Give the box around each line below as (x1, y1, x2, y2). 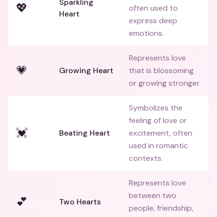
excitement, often (129, 128, 192, 138)
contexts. (129, 153, 163, 163)
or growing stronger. (129, 78, 201, 88)
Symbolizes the (129, 103, 183, 113)
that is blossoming (129, 65, 194, 76)
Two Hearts (59, 197, 101, 207)
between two (129, 190, 176, 201)
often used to (129, 3, 178, 13)
